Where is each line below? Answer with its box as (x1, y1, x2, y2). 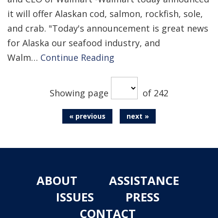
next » (127, 111, 149, 121)
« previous (69, 111, 106, 121)
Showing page (50, 87, 111, 99)
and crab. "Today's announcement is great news (7, 22, 208, 34)
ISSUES (56, 189, 94, 205)
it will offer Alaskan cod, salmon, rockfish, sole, (7, 8, 203, 19)
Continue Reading (40, 52, 114, 63)
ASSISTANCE (109, 172, 179, 188)
